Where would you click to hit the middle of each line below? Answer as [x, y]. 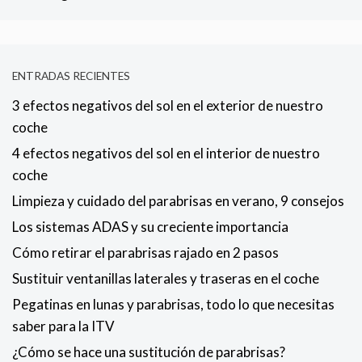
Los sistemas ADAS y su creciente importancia [150, 227]
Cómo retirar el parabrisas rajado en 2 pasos [145, 253]
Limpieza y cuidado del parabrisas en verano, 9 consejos [178, 201]
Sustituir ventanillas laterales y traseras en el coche [166, 279]
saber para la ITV [63, 326]
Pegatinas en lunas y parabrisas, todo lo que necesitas [173, 305]
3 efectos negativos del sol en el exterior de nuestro [168, 106]
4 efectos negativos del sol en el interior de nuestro [166, 154]
